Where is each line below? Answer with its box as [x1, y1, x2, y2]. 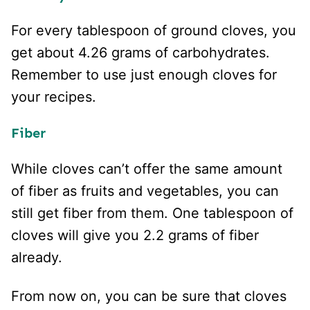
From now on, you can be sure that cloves [11, 288, 286, 305]
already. [11, 249, 66, 266]
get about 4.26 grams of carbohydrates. [11, 44, 270, 62]
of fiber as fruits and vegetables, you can [11, 183, 279, 200]
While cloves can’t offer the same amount [11, 161, 282, 178]
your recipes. [11, 89, 100, 106]
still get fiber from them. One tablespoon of [11, 205, 293, 222]
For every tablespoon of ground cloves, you [11, 22, 296, 39]
